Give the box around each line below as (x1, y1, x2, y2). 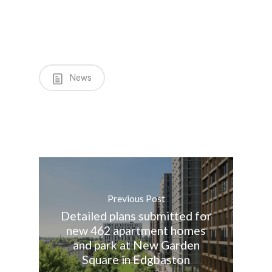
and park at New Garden (72, 238, 200, 252)
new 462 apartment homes (66, 223, 206, 237)
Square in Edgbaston (82, 253, 190, 267)
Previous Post (107, 192, 165, 204)
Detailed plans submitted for (60, 209, 212, 223)
